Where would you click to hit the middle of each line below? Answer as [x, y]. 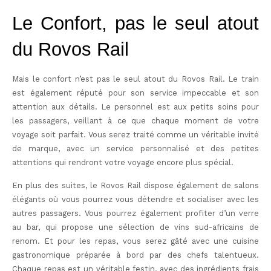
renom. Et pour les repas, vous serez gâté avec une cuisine [135, 241]
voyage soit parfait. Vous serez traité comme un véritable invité [135, 135]
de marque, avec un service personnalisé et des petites [135, 149]
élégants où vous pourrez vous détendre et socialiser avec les [135, 199]
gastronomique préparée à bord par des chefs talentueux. [135, 255]
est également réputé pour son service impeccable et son [135, 93]
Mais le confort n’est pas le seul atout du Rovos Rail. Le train [135, 79]
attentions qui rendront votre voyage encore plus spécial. [123, 163]
